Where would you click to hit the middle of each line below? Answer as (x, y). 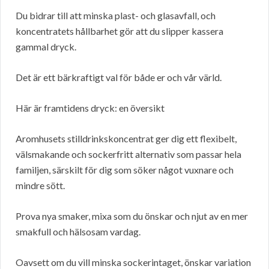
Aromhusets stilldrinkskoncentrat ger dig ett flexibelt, (126, 139)
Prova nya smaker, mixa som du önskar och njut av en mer (132, 216)
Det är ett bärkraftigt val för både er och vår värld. (119, 77)
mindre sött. (40, 186)
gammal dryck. (46, 47)
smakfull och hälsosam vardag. (78, 232)
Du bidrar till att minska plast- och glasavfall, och (116, 16)
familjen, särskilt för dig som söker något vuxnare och (125, 170)
